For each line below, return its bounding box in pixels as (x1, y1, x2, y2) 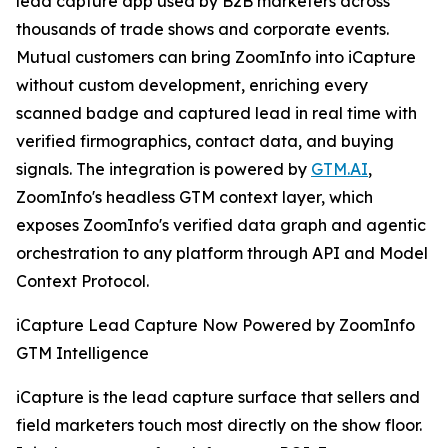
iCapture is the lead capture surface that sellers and (16, 387, 420, 408)
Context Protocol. (16, 271, 149, 292)
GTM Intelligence (16, 343, 149, 364)
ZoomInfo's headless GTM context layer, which (16, 187, 373, 208)
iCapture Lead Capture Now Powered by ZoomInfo (16, 315, 415, 336)
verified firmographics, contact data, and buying (16, 131, 394, 152)
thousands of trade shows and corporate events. (16, 19, 389, 40)
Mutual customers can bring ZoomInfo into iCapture (16, 47, 416, 68)
